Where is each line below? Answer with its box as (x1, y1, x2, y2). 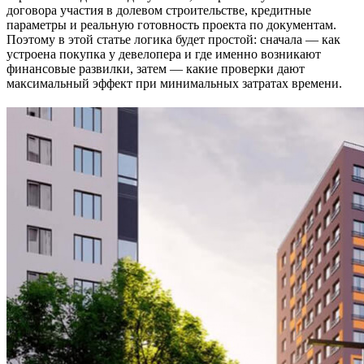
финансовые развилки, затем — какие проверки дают (6, 61, 305, 76)
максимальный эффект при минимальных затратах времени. (6, 76, 342, 90)
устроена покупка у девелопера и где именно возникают (6, 46, 321, 61)
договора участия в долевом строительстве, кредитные (6, 2, 311, 17)
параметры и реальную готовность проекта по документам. (6, 17, 336, 32)
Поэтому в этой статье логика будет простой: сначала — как (6, 32, 340, 46)
